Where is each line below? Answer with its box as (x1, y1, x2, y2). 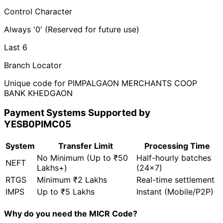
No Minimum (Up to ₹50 (37, 153, 128, 163)
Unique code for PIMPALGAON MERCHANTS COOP (4, 78, 197, 88)
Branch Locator (4, 60, 62, 70)
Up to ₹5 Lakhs (37, 187, 95, 197)
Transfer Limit (58, 141, 113, 151)
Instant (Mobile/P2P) (136, 187, 214, 197)
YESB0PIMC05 (4, 118, 71, 130)
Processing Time (144, 141, 210, 151)
